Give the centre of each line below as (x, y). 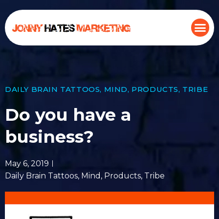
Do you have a (68, 115)
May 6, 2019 (27, 164)
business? (49, 137)
